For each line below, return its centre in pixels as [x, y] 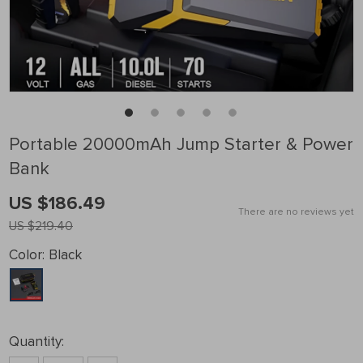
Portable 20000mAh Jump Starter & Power [181, 145]
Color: [27, 255]
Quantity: [36, 342]
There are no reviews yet [296, 212]
